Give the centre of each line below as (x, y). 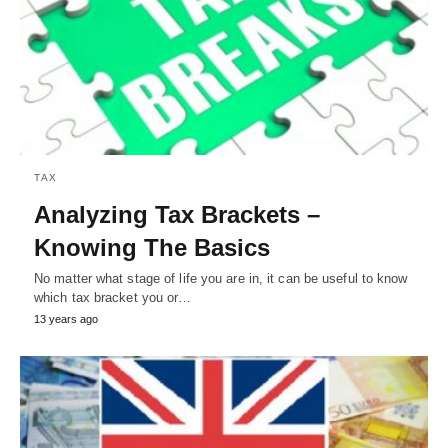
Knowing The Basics (152, 247)
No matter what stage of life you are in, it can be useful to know (221, 278)
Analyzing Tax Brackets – (177, 214)
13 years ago (66, 318)
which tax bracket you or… (113, 297)
